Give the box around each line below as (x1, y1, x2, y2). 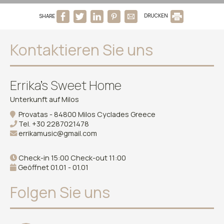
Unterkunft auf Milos (10, 94, 79, 104)
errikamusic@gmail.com (18, 128, 97, 138)
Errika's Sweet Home (10, 76, 121, 94)
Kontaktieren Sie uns (10, 39, 153, 60)
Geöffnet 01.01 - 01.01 (16, 162, 88, 172)
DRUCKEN (143, 12, 169, 19)
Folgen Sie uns (10, 181, 110, 202)
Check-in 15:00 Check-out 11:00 (17, 152, 126, 162)
